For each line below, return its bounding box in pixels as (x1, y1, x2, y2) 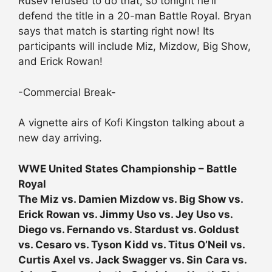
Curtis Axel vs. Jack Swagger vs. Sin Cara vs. (18, 253, 246, 266)
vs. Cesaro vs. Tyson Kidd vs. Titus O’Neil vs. (18, 238, 245, 251)
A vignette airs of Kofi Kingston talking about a (18, 117, 245, 129)
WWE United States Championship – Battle (18, 162, 237, 175)
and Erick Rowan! (18, 55, 103, 68)
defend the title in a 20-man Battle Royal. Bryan (18, 10, 251, 22)
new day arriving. (18, 132, 102, 144)
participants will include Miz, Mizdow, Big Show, (18, 40, 251, 53)
